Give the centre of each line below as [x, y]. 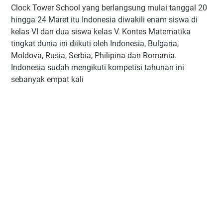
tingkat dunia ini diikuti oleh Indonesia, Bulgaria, [95, 44]
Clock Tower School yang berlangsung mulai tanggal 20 [109, 8]
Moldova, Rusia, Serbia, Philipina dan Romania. [94, 56]
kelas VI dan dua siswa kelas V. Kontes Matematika [101, 32]
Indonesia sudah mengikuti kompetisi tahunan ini [98, 67]
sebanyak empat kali [47, 79]
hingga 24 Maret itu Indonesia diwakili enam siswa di [104, 20]
